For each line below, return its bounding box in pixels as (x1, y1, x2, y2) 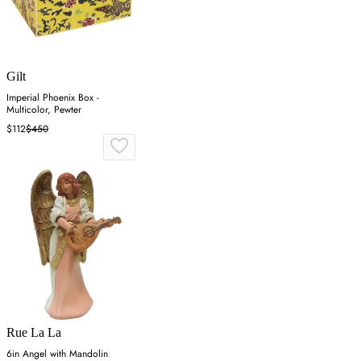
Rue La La (6, 325, 61, 339)
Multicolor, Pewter (6, 102, 81, 117)
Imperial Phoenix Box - (6, 89, 99, 105)
